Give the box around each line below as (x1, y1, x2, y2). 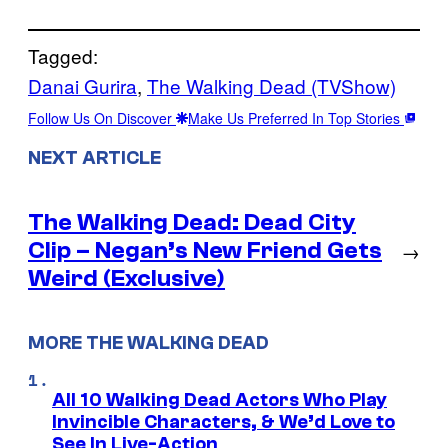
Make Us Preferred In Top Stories (188, 107, 404, 128)
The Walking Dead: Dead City (28, 208, 356, 236)
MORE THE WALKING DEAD (28, 332, 269, 355)
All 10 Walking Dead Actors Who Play (52, 389, 387, 412)
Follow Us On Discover (28, 107, 176, 128)
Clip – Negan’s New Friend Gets (28, 236, 382, 264)
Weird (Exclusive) (28, 264, 225, 292)
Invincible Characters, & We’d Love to (52, 411, 395, 434)
